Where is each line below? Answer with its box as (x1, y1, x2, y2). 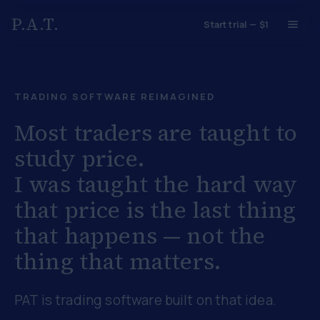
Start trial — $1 (204, 18, 269, 31)
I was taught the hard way (14, 169, 298, 200)
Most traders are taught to (14, 117, 298, 149)
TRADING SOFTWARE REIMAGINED (14, 90, 215, 103)
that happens (14, 220, 157, 251)
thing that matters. (14, 246, 222, 277)
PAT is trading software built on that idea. (14, 291, 276, 309)
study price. (14, 143, 145, 174)
